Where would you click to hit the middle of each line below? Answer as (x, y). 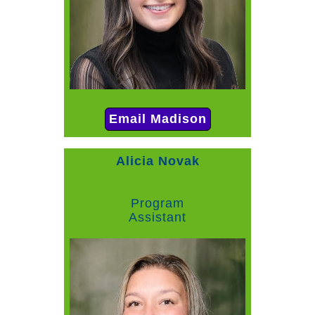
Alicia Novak (157, 161)
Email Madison (157, 119)
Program (157, 204)
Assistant (157, 218)
